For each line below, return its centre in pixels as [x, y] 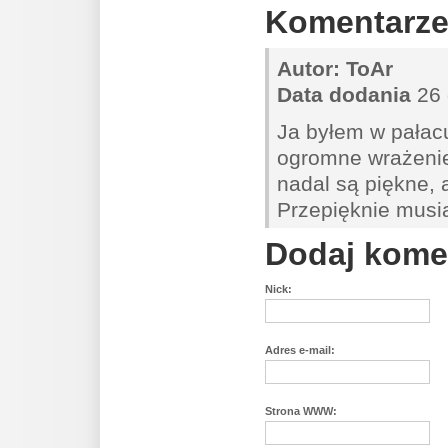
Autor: [308, 68]
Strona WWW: [301, 411]
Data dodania [344, 94]
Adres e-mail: [300, 350]
